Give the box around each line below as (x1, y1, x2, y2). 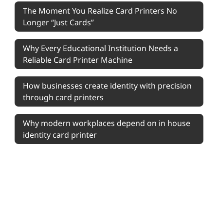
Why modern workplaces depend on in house (23, 118, 190, 129)
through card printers (23, 92, 104, 103)
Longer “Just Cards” (23, 17, 94, 28)
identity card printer (23, 129, 97, 141)
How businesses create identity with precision (23, 80, 192, 91)
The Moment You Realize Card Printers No (23, 5, 177, 17)
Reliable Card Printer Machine (23, 54, 132, 66)
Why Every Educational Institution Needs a (23, 43, 178, 54)
